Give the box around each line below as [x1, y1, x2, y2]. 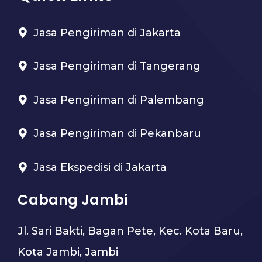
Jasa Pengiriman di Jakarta [33, 26, 181, 39]
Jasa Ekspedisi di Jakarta [33, 160, 167, 174]
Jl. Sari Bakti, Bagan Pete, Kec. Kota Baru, [18, 224, 243, 237]
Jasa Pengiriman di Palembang [33, 93, 204, 106]
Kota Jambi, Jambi [18, 245, 118, 258]
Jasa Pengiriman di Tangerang [33, 60, 201, 73]
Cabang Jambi [18, 189, 127, 209]
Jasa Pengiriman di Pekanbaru [33, 127, 201, 140]
